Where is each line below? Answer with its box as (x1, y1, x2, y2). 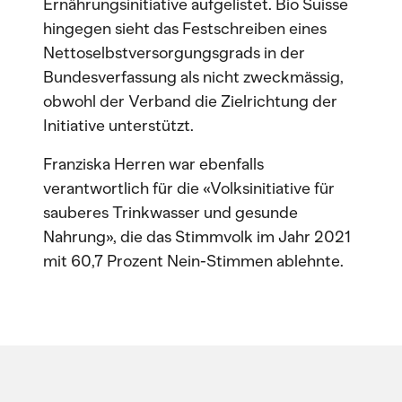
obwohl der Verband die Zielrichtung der (43, 92, 337, 111)
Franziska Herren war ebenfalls (43, 154, 264, 174)
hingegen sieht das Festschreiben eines (43, 19, 327, 39)
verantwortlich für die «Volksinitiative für (43, 179, 335, 198)
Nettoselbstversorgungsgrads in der (43, 43, 305, 63)
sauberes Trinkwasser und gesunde (43, 203, 298, 223)
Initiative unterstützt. (43, 116, 194, 135)
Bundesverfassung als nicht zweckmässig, (43, 67, 344, 87)
